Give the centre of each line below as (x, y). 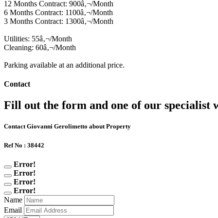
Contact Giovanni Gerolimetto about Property (67, 127)
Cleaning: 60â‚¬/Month (40, 47)
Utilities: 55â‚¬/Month (38, 38)
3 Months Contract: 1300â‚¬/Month (59, 21)
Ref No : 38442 (24, 145)
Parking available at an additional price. (64, 65)
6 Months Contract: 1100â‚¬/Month (58, 12)
